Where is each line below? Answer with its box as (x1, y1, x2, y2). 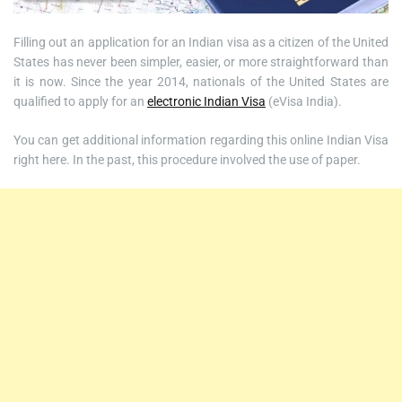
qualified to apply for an (13, 94, 147, 109)
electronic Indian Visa (147, 94, 266, 109)
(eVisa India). (266, 94, 342, 109)
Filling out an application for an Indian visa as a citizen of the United (13, 35, 389, 50)
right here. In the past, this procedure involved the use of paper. (13, 153, 361, 168)
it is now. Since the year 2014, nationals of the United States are (13, 74, 389, 90)
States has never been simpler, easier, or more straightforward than (13, 55, 389, 70)
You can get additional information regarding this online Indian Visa (13, 133, 389, 148)
